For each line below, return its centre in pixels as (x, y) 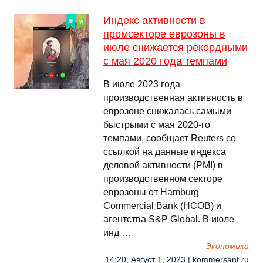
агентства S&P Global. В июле (169, 219)
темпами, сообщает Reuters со (170, 138)
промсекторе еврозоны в (164, 34)
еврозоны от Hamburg (151, 192)
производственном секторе (163, 179)
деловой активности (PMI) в (163, 165)
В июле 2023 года (142, 84)
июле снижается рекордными (176, 48)
